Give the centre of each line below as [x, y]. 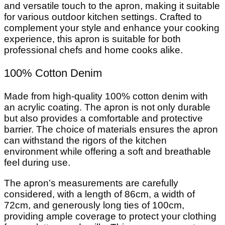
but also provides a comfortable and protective [103, 118]
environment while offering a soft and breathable [107, 151]
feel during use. [37, 162]
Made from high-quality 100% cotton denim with [106, 96]
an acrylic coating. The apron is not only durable [107, 107]
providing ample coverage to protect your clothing [110, 216]
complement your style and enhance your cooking [112, 28]
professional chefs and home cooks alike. [93, 50]
